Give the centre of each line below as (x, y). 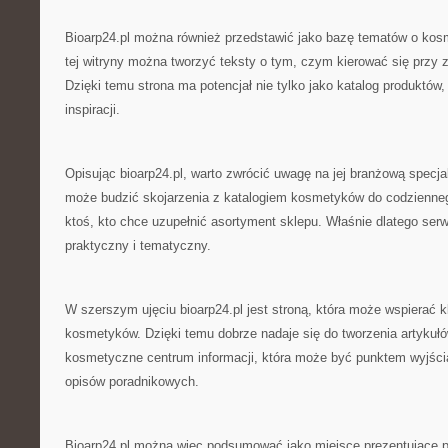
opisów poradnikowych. (132, 381)
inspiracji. (92, 109)
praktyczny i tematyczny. (138, 245)
